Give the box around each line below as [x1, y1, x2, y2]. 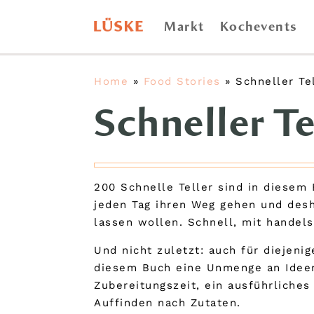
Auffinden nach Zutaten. [94, 296, 241, 310]
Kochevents [219, 19, 298, 34]
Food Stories [143, 74, 221, 88]
